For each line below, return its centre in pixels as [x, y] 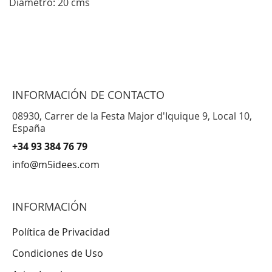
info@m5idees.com [56, 165]
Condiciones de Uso [58, 253]
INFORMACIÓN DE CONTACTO [88, 95]
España [29, 128]
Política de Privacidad [61, 232]
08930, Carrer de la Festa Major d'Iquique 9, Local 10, [132, 116]
